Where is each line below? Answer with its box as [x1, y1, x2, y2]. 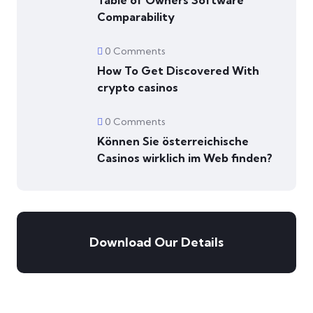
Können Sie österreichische [97, 134, 249, 148]
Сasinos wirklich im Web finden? [97, 151, 272, 165]
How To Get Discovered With [97, 64, 259, 78]
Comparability [97, 10, 175, 24]
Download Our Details [89, 234, 224, 250]
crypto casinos [97, 80, 178, 94]
